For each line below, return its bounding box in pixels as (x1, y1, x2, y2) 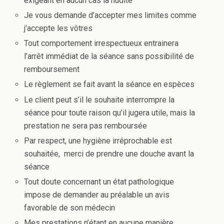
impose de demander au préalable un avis (24, 189, 170, 199)
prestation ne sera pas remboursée (24, 120, 147, 130)
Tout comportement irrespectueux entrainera (24, 38, 179, 48)
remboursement (24, 64, 80, 74)
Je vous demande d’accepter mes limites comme (24, 10, 197, 20)
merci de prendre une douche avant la (64, 148, 194, 158)
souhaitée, (24, 148, 60, 158)
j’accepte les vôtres (24, 23, 93, 33)
